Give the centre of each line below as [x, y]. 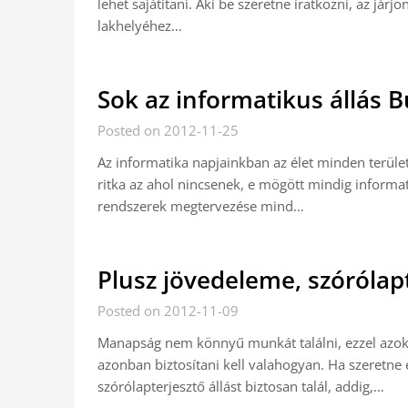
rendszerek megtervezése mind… [201, 206]
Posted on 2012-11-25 [168, 130]
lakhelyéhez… [140, 25]
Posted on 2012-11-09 [168, 311]
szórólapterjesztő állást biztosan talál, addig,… [241, 386]
